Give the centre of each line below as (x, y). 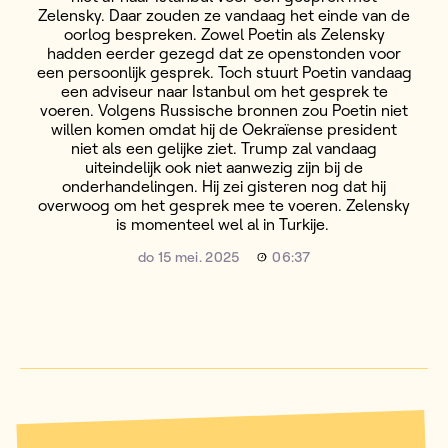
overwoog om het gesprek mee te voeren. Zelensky (224, 205)
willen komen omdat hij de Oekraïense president (224, 129)
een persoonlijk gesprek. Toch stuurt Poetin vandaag (224, 72)
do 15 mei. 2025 (189, 257)
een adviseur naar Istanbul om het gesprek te (224, 91)
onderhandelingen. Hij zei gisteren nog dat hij (224, 186)
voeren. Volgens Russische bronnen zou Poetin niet (224, 110)
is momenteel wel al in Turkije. (224, 224)
